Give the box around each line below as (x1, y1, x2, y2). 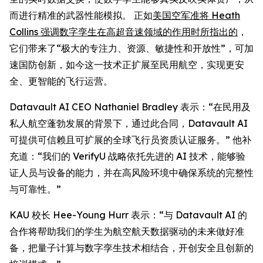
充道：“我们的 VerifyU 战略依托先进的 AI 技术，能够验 (9, 150, 245, 163)
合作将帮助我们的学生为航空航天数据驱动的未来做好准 (9, 225, 244, 238)
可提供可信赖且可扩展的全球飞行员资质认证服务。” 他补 (9, 134, 251, 146)
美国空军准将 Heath (153, 9, 240, 22)
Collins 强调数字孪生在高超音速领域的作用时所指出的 (9, 26, 238, 38)
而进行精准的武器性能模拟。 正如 (9, 9, 153, 22)
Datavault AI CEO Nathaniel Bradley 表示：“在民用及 (9, 101, 251, 113)
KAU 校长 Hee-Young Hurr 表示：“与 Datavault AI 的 (9, 209, 247, 221)
